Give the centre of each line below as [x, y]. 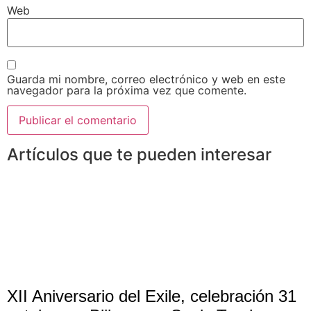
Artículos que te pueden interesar [139, 154]
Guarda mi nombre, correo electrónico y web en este [146, 79]
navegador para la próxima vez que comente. [127, 90]
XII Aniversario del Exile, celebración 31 [152, 296]
